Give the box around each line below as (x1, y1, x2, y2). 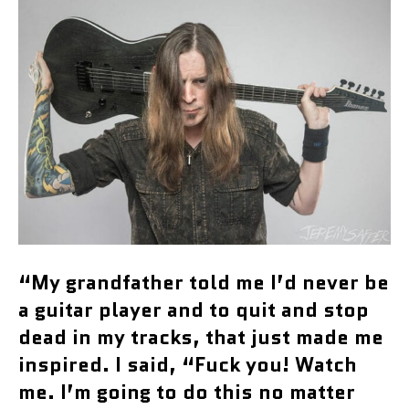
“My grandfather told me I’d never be (18, 267, 389, 297)
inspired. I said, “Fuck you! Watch (18, 350, 357, 379)
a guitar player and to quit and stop (18, 295, 369, 324)
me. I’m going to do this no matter (18, 377, 355, 406)
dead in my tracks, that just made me (18, 322, 383, 351)
